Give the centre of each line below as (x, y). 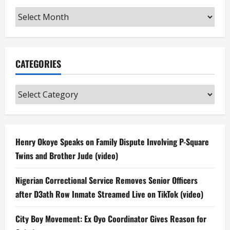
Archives (32, 14)
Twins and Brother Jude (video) (67, 156)
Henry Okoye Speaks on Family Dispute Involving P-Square (112, 142)
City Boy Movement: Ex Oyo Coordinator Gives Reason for (111, 219)
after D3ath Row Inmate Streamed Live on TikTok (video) (109, 194)
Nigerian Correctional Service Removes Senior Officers (107, 180)
